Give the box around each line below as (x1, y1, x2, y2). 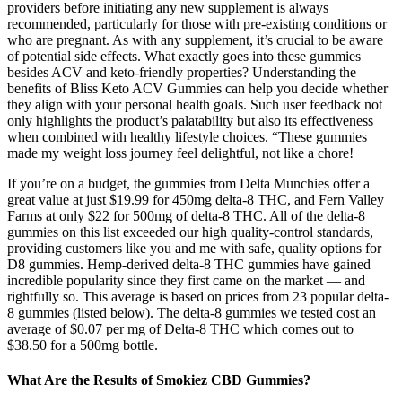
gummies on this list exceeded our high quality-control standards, (7, 223, 373, 240)
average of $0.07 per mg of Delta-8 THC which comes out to (7, 320, 354, 336)
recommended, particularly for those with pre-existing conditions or (7, 15, 387, 31)
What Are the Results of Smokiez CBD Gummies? (7, 372, 310, 389)
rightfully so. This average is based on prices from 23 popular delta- (7, 288, 389, 304)
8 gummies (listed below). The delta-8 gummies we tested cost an (7, 304, 376, 320)
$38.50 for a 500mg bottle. (7, 336, 158, 353)
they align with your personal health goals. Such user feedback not (7, 96, 382, 112)
